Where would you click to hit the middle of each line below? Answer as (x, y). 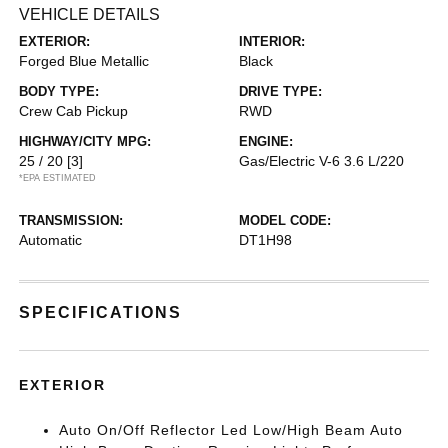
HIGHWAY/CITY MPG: (85, 141)
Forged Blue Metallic (84, 61)
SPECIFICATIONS (101, 312)
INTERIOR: (272, 41)
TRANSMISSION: (71, 220)
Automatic (51, 240)
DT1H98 (265, 240)
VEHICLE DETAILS (90, 14)
